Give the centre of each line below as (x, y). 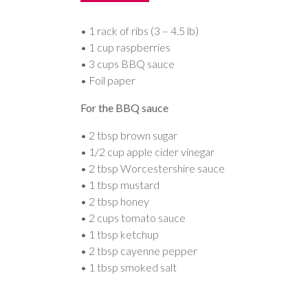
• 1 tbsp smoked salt (129, 267)
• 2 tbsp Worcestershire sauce (153, 168)
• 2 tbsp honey (115, 201)
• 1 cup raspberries (125, 47)
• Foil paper (108, 80)
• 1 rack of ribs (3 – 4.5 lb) (140, 31)
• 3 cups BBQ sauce (128, 64)
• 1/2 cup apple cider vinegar (147, 152)
